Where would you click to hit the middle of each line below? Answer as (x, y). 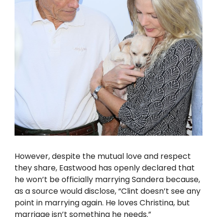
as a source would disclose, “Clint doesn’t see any (108, 191)
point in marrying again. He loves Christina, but (102, 203)
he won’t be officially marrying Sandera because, (107, 180)
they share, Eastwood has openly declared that (105, 168)
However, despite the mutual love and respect (103, 156)
